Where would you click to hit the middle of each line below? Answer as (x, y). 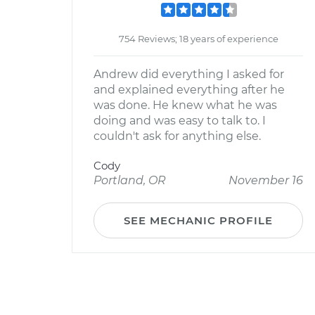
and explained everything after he (189, 90)
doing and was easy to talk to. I (180, 121)
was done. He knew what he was (185, 105)
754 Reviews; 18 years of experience (198, 39)
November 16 (266, 180)
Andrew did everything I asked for (189, 74)
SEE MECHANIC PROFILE (198, 220)
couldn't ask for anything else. (177, 136)
